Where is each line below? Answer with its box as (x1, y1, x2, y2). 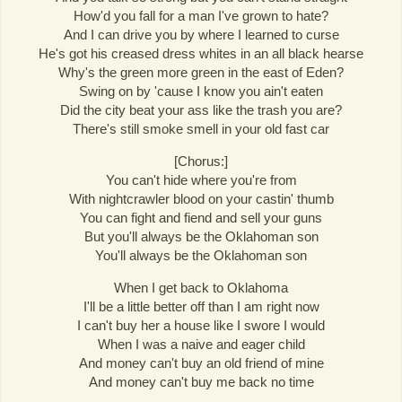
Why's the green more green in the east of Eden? (58, 65, 344, 80)
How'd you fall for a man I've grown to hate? (74, 8, 328, 23)
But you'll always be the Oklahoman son (83, 229, 319, 245)
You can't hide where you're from (105, 172, 297, 188)
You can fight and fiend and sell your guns (80, 210, 322, 226)
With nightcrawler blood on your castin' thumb (68, 191, 334, 207)
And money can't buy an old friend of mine (78, 355, 324, 371)
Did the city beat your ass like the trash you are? (60, 102, 342, 118)
